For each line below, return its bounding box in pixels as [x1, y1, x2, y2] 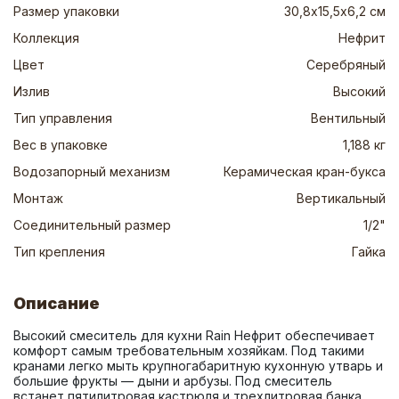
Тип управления [13, 110, 112, 126]
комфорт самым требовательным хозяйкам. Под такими [13, 343, 364, 358]
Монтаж [13, 191, 63, 206]
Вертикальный [297, 191, 386, 206]
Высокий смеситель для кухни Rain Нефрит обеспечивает [13, 328, 375, 343]
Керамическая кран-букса [224, 164, 386, 179]
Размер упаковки [13, 4, 119, 19]
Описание [13, 294, 100, 313]
